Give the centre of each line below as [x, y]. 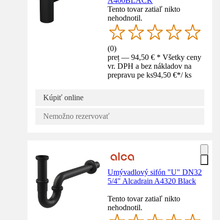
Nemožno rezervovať [76, 116]
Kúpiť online [63, 98]
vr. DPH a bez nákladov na [150, 66]
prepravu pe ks [131, 75]
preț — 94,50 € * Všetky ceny [155, 57]
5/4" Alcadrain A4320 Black [152, 181]
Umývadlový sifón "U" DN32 [155, 172]
